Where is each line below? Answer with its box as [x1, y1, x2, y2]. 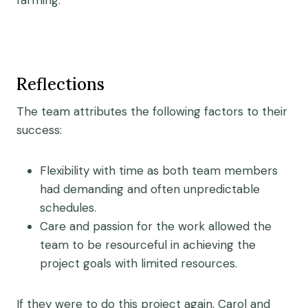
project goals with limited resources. [40, 256, 237, 271]
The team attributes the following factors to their [16, 104, 287, 119]
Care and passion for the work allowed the [40, 219, 272, 234]
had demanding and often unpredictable [40, 181, 260, 197]
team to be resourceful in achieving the [40, 237, 256, 252]
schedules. [40, 200, 96, 215]
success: [16, 122, 62, 137]
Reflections [16, 74, 104, 95]
